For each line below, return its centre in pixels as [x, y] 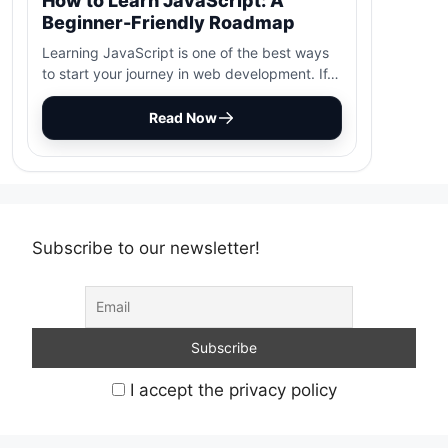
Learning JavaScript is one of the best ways [185, 52]
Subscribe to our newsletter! [146, 247]
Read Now [183, 117]
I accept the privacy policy [230, 390]
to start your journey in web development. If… [190, 73]
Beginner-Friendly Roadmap [168, 22]
